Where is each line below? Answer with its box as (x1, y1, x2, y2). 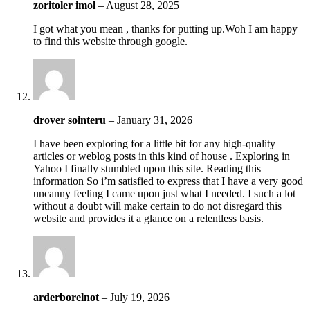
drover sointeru (33, 113, 109, 126)
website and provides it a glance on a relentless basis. (33, 212, 264, 224)
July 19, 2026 (110, 291, 170, 303)
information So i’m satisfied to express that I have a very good (33, 174, 303, 187)
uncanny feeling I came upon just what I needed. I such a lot (33, 187, 295, 199)
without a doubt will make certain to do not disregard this (33, 199, 282, 212)
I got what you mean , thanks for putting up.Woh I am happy (33, 22, 298, 35)
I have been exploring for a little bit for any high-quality (33, 137, 275, 149)
